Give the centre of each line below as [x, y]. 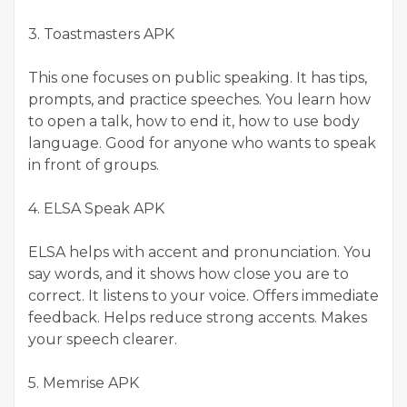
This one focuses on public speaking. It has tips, [198, 78]
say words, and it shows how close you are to [189, 274]
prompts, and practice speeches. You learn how [199, 100]
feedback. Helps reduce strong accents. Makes [198, 318]
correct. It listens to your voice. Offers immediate [203, 296]
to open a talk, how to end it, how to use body [194, 122]
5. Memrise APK [84, 383]
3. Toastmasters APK [101, 35]
